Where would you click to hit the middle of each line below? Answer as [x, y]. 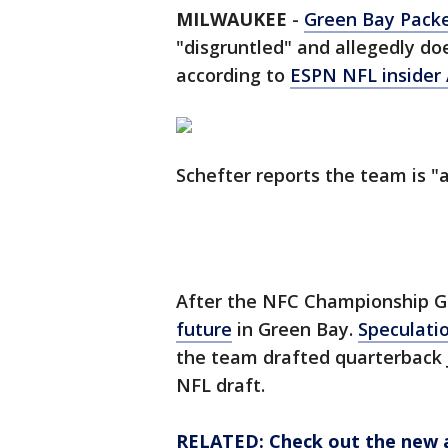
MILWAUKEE [231, 19]
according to [233, 75]
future [204, 329]
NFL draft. [220, 385]
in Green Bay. [295, 329]
